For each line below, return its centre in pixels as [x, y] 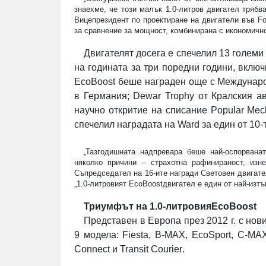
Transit [134, 249]
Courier [167, 249]
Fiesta [136, 235]
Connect [92, 249]
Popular [227, 110]
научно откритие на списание [142, 110]
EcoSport [211, 235]
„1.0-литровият [102, 184]
